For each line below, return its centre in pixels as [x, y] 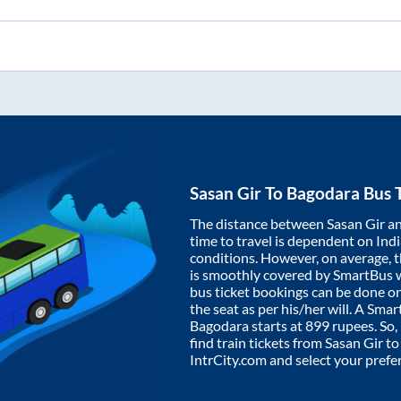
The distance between [258, 224]
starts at [277, 326]
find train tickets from [257, 343]
